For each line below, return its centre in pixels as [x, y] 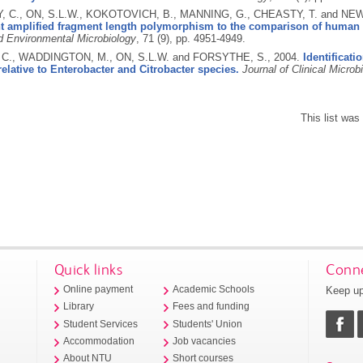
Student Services [101, 324]
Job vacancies [205, 341]
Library [79, 307]
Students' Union [208, 324]
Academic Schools [214, 290]
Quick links [88, 269]
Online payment [98, 290]
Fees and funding [211, 307]
